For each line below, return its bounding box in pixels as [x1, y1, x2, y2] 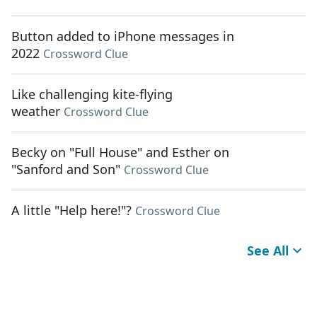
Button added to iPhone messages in [11, 28, 234, 45]
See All [247, 242, 289, 260]
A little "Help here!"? [11, 202, 132, 219]
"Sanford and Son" [11, 161, 120, 178]
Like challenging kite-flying [11, 86, 173, 103]
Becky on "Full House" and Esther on [11, 144, 229, 161]
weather [11, 103, 60, 120]
